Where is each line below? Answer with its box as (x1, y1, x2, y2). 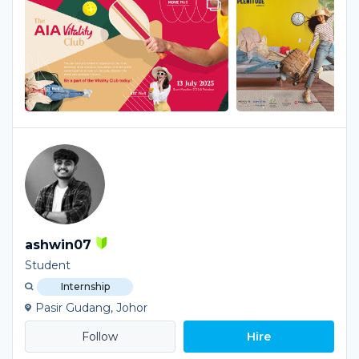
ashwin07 (25, 237, 91, 252)
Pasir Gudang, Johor (35, 301, 147, 315)
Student (25, 258, 71, 272)
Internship (60, 280, 110, 292)
